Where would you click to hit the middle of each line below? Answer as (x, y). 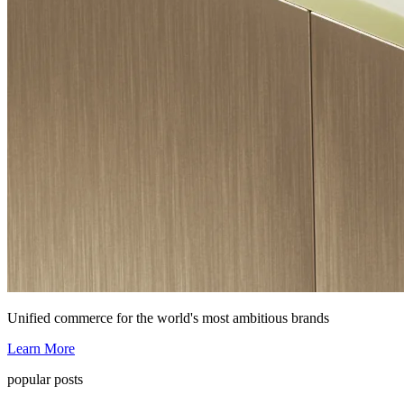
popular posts (45, 379)
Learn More (41, 348)
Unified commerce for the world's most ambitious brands (168, 317)
